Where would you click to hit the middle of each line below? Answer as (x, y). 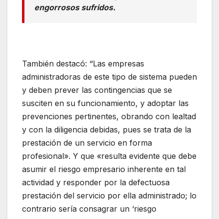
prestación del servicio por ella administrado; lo (109, 195)
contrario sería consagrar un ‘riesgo (89, 208)
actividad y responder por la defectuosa (96, 182)
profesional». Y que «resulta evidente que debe (109, 156)
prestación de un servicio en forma (87, 142)
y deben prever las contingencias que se (97, 90)
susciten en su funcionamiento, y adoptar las (105, 103)
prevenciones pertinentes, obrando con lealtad (109, 116)
